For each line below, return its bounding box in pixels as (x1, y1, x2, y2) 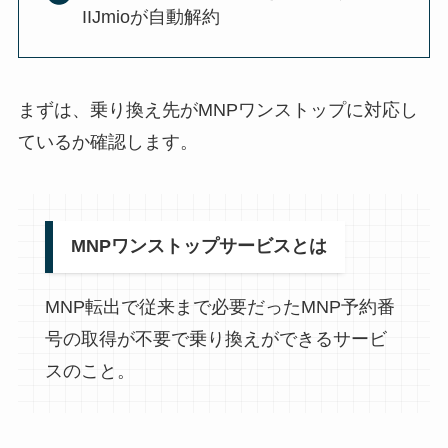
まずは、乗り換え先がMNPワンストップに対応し (17, 100, 418, 121)
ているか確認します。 (17, 132, 198, 153)
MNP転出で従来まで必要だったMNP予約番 (44, 296, 395, 317)
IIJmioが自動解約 (81, 7, 220, 28)
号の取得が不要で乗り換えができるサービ (44, 328, 387, 349)
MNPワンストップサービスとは (70, 236, 327, 257)
